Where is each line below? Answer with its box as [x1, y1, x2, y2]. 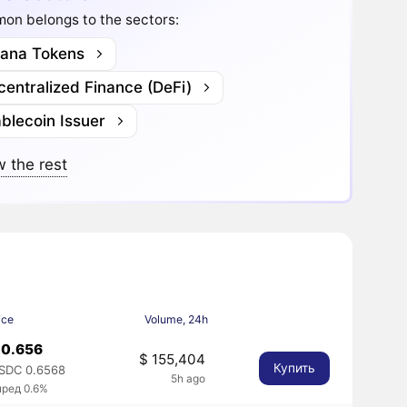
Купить [273, 361, 315, 376]
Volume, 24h [144, 312, 208, 326]
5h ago [170, 372, 205, 386]
